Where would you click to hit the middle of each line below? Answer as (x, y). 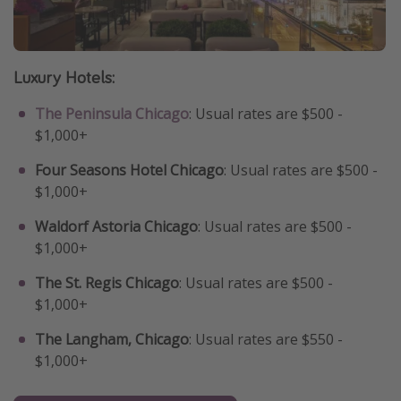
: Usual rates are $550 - (266, 339)
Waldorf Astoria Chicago (116, 226)
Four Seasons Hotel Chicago (129, 170)
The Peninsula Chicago (112, 113)
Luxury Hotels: (64, 76)
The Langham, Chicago (112, 339)
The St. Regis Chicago (107, 282)
